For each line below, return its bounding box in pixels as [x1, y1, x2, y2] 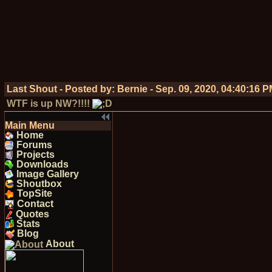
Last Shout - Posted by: [6, 84, 117, 94]
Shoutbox [16, 178, 62, 189]
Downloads [16, 159, 69, 169]
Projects [16, 149, 55, 160]
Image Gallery [16, 169, 79, 179]
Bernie [117, 84, 148, 94]
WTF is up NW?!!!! [6, 98, 92, 109]
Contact [16, 199, 53, 209]
